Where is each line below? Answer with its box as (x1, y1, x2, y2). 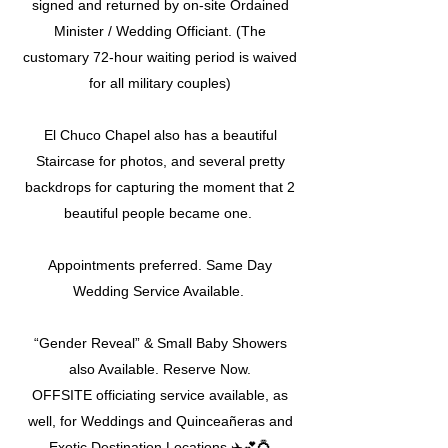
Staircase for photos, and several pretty (35, 152, 285, 169)
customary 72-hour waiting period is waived (23, 48, 297, 65)
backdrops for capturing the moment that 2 (25, 178, 295, 195)
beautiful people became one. (64, 204, 256, 221)
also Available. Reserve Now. (69, 360, 251, 377)
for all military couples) (89, 74, 231, 91)
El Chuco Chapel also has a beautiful (43, 126, 277, 143)
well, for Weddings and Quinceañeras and (27, 412, 293, 429)
